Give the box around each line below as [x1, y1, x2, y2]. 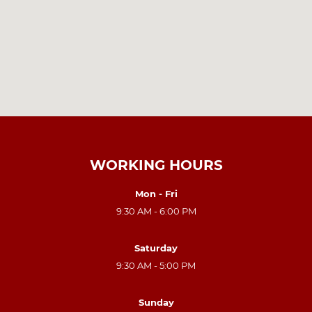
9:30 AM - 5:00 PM [116, 259, 196, 271]
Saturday [134, 242, 178, 253]
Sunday [138, 296, 174, 308]
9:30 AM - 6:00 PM [116, 205, 196, 217]
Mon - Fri [134, 187, 178, 199]
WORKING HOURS [89, 156, 223, 173]
